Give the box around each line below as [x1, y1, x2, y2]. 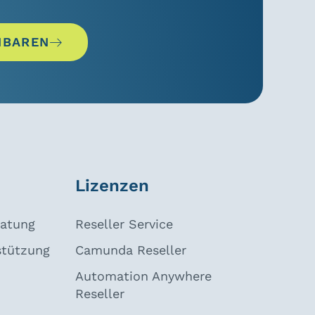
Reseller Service [75, 217, 173, 232]
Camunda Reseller [75, 243, 186, 258]
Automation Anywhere [75, 269, 212, 284]
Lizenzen [75, 176, 149, 196]
